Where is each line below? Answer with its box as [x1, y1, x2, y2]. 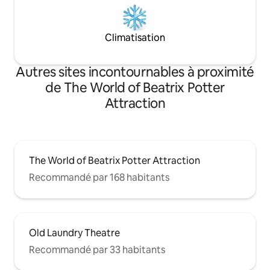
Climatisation [105, 31, 165, 44]
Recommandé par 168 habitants [29, 171, 169, 184]
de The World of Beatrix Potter [45, 78, 225, 96]
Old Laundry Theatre [29, 226, 120, 239]
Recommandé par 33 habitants [29, 243, 165, 256]
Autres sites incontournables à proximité [16, 63, 254, 81]
